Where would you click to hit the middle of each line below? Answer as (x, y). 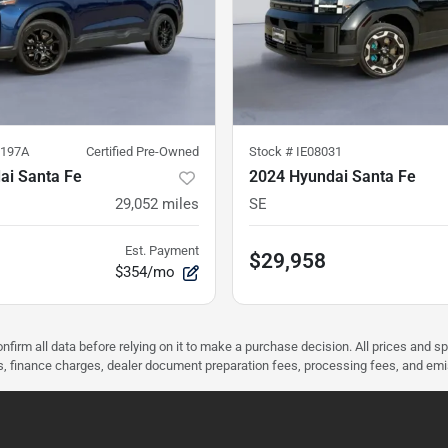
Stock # (272, 152)
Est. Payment (162, 251)
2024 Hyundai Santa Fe (332, 177)
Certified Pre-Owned (142, 152)
